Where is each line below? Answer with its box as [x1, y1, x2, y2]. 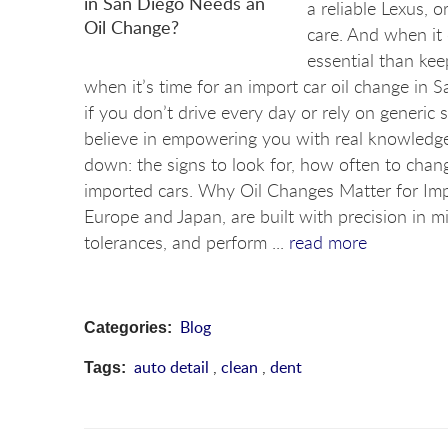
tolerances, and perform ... [84, 229, 289, 254]
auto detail [134, 355, 209, 378]
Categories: [84, 318, 172, 336]
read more [289, 229, 367, 254]
